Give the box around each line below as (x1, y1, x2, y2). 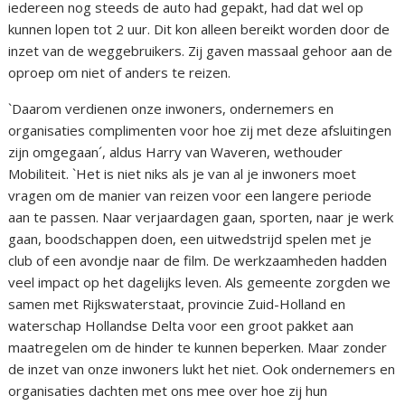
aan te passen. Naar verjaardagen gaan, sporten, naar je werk (8, 208, 394, 227)
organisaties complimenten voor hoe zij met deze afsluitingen (8, 121, 392, 140)
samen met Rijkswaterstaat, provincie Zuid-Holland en (8, 295, 346, 314)
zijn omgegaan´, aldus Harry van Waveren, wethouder (8, 143, 344, 162)
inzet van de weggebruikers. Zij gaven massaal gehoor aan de (8, 42, 393, 61)
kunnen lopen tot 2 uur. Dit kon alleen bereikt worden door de (8, 20, 391, 39)
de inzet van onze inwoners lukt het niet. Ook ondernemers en (8, 360, 396, 379)
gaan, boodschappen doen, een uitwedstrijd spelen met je (8, 230, 372, 249)
